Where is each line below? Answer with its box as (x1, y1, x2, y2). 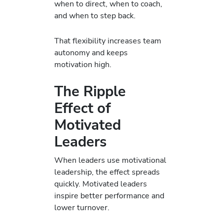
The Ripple (54, 81, 126, 101)
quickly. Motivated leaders (54, 178, 147, 190)
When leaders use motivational (54, 154, 166, 166)
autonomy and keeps (54, 46, 128, 58)
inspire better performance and (54, 190, 164, 202)
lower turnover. (54, 202, 110, 214)
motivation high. (54, 58, 111, 70)
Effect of (54, 98, 111, 118)
